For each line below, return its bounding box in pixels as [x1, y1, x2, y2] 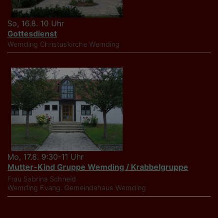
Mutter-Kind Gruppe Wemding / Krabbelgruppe [7, 162, 188, 172]
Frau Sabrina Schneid [7, 175, 76, 183]
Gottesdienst [7, 28, 57, 38]
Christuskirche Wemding [40, 39, 120, 48]
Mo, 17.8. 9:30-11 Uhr [7, 152, 84, 162]
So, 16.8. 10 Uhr [7, 18, 64, 28]
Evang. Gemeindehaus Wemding [40, 183, 146, 192]
